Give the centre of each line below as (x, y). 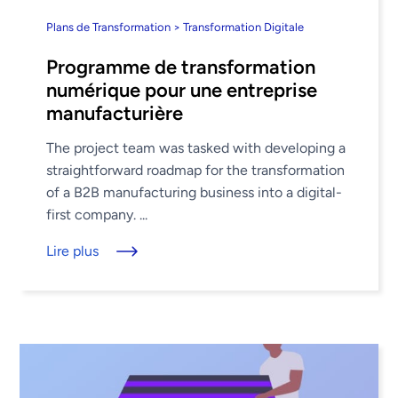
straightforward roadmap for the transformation (196, 170)
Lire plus (73, 251)
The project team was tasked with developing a (196, 147)
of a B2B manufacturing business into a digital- (195, 192)
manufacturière (115, 113)
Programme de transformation (181, 67)
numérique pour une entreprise (182, 90)
